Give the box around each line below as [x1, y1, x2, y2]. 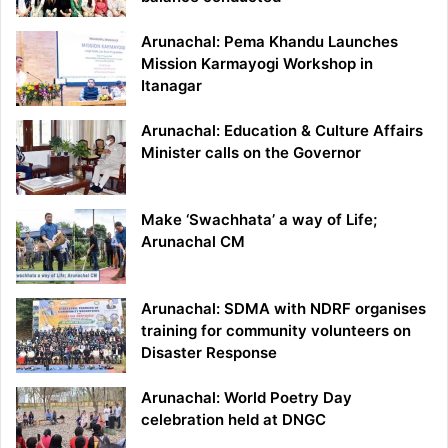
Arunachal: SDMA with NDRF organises [141, 298, 426, 318]
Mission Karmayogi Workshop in [141, 53, 373, 73]
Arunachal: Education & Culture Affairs [141, 120, 423, 140]
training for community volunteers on [141, 320, 411, 340]
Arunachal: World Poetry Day [141, 387, 352, 407]
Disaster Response [141, 342, 277, 362]
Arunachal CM [141, 231, 245, 251]
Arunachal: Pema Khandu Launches [141, 31, 398, 51]
